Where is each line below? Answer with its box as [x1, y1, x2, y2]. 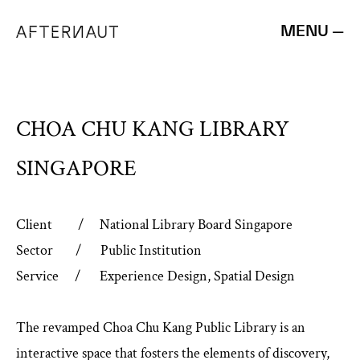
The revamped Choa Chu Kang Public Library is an [15, 318, 305, 337]
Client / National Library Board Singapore [15, 215, 292, 234]
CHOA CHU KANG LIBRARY [15, 114, 289, 144]
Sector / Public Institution [15, 241, 202, 260]
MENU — [280, 21, 344, 39]
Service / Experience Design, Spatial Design [15, 267, 295, 285]
